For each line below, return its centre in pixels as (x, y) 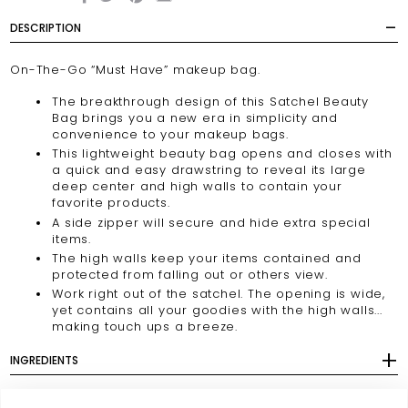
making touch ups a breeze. (145, 327)
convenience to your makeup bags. (170, 135)
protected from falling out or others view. (190, 274)
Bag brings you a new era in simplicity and (195, 118)
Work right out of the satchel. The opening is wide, (219, 294)
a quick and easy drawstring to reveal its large (209, 170)
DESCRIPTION (46, 28)
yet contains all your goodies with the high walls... (217, 311)
